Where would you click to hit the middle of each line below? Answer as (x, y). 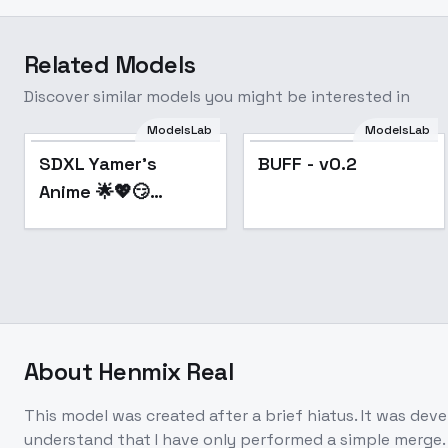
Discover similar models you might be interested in (217, 96)
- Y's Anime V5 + (108, 247)
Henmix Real (165, 371)
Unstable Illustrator (123, 219)
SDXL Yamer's (98, 163)
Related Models (110, 64)
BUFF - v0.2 (307, 163)
